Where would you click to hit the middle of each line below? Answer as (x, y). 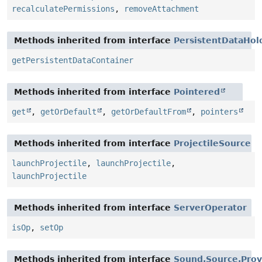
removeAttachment (161, 9)
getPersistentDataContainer (73, 61)
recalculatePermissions (63, 9)
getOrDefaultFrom (149, 112)
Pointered (197, 92)
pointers (219, 112)
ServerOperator (210, 208)
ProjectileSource (212, 144)
